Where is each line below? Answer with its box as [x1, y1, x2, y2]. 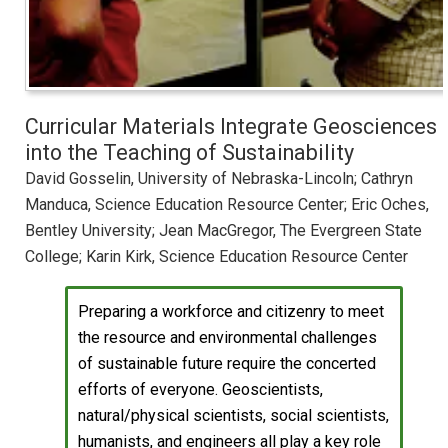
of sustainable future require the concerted [78, 354, 376, 374]
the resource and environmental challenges [78, 328, 377, 348]
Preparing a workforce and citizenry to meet [78, 302, 384, 322]
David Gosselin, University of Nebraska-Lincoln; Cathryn [25, 169, 413, 189]
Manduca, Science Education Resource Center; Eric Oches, [25, 195, 429, 215]
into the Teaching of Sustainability [25, 140, 354, 166]
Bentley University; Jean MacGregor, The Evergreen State [25, 221, 422, 241]
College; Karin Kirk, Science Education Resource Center [25, 247, 408, 267]
